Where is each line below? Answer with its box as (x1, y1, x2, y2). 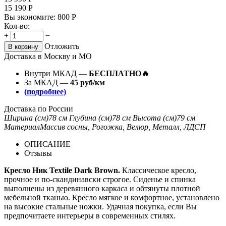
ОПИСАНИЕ (24, 139, 71, 148)
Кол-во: (4, 21, 30, 30)
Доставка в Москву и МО (4, 51, 92, 61)
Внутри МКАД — (24, 69, 89, 78)
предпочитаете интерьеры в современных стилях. (4, 211, 176, 220)
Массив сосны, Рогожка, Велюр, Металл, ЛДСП (40, 122, 206, 131)
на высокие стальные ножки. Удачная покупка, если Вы (4, 202, 197, 211)
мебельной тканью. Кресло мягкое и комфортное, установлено (4, 193, 219, 202)
